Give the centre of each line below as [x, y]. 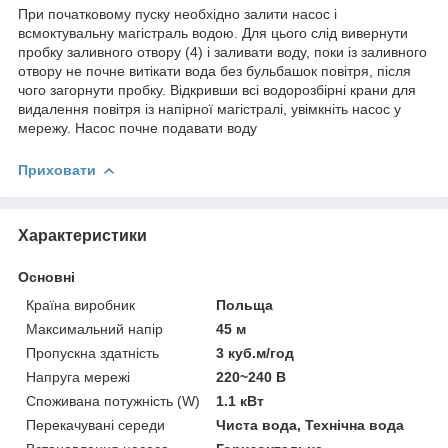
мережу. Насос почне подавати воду [137, 127]
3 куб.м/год [255, 352]
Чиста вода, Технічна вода [310, 424]
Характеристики [82, 235]
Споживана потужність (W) [113, 400]
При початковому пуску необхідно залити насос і [177, 13]
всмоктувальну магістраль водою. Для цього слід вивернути [213, 32]
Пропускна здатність [92, 352]
